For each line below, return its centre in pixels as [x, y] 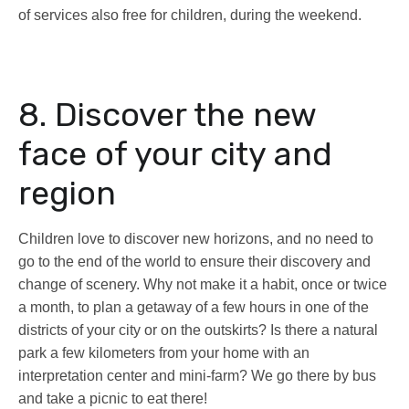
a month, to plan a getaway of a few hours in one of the [194, 308]
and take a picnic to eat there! [113, 399]
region [67, 194]
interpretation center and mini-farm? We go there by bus [197, 376]
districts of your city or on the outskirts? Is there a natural [198, 330]
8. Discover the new [167, 115]
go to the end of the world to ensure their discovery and [194, 262]
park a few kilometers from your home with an [164, 353]
